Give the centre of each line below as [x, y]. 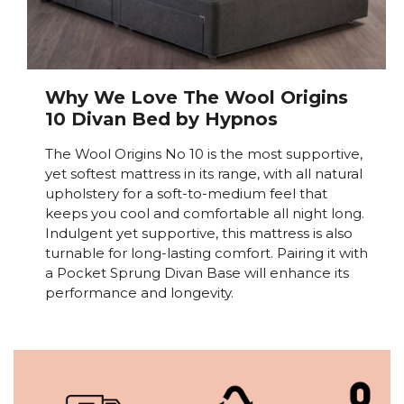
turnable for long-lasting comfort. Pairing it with [207, 253]
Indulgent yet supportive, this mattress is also [199, 234]
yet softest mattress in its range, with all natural [204, 174]
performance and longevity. [139, 293]
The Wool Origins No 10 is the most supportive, [204, 154]
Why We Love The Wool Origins [197, 98]
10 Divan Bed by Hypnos [161, 119]
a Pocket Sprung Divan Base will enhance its [197, 273]
